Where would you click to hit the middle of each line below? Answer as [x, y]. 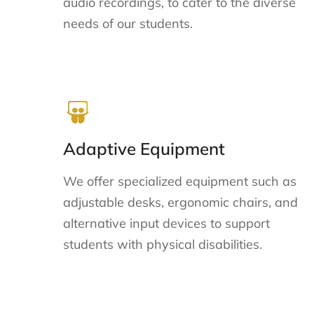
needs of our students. [128, 24]
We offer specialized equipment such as [180, 181]
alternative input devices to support [166, 223]
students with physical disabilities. [163, 244]
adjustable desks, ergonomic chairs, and [180, 202]
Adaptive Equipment [144, 148]
